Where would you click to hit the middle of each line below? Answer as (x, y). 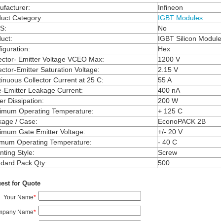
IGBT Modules (180, 18)
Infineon (170, 7)
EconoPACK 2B (182, 121)
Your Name (18, 197)
